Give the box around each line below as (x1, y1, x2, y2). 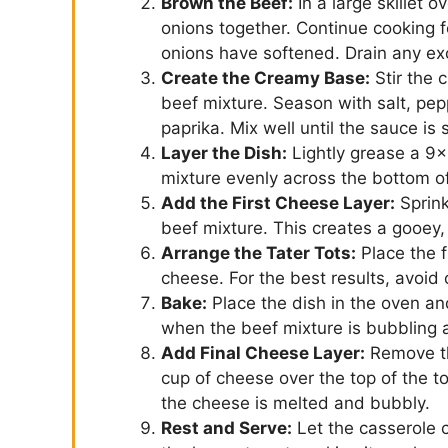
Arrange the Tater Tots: (161, 242, 356, 263)
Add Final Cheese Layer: (161, 342, 365, 363)
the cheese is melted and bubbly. (161, 392, 430, 413)
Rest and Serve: (161, 417, 292, 438)
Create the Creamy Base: (161, 67, 370, 88)
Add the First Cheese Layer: (161, 192, 395, 213)
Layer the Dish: (161, 142, 287, 163)
